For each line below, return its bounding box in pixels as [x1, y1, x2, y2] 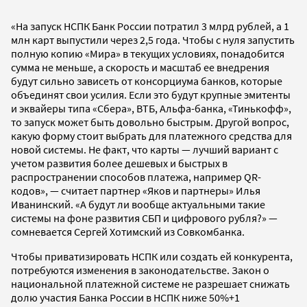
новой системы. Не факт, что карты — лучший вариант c [11, 142, 278, 156]
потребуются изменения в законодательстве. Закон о [11, 262, 269, 277]
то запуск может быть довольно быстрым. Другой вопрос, [11, 114, 289, 129]
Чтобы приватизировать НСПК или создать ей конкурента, [11, 249, 293, 263]
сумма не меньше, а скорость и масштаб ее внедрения [11, 60, 269, 74]
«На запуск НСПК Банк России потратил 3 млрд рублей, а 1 [11, 19, 289, 33]
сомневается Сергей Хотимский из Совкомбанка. [11, 224, 245, 238]
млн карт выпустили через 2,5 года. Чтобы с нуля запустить [11, 32, 295, 47]
